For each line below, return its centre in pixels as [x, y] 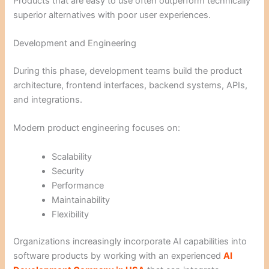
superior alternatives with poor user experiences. [112, 15]
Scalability [72, 156]
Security [68, 171]
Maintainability [81, 200]
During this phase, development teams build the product [128, 71]
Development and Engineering [75, 43]
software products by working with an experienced [119, 256]
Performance [78, 185]
